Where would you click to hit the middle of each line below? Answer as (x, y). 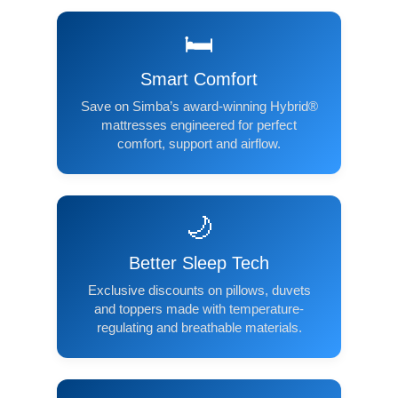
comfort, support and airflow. (199, 143)
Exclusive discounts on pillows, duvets (199, 290)
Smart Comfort (199, 79)
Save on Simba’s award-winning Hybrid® (199, 106)
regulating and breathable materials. (199, 327)
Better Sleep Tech (199, 263)
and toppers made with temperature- (199, 308)
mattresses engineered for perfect (199, 124)
